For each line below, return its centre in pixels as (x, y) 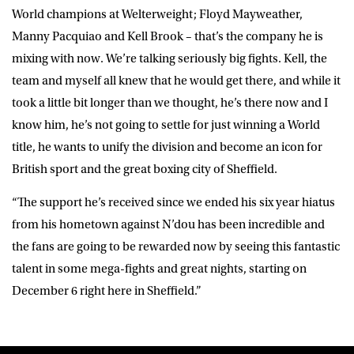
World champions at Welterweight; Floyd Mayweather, (157, 14)
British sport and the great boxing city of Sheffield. (145, 169)
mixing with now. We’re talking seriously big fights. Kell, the (169, 58)
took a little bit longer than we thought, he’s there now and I (170, 102)
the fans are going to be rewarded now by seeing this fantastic (176, 246)
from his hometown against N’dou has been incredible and (168, 224)
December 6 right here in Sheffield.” (107, 290)
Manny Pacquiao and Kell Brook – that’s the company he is (168, 36)
